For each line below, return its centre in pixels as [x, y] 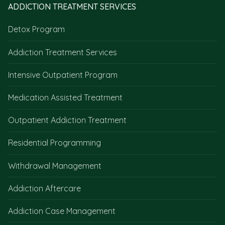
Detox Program [36, 29]
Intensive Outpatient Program [63, 75]
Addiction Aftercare [44, 188]
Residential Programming [54, 143]
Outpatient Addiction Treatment [67, 120]
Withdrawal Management [55, 165]
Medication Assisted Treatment [65, 97]
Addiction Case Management [62, 211]
